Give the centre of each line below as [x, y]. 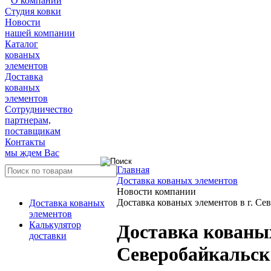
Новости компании [156, 191]
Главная [133, 170]
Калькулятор [55, 225]
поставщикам [33, 131]
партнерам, [28, 120]
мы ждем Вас [32, 153]
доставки [48, 236]
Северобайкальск [193, 254]
